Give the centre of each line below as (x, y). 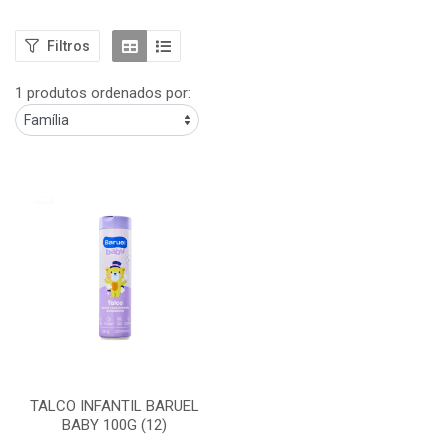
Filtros (68, 45)
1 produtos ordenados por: (103, 93)
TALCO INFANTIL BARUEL (114, 406)
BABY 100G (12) (114, 425)
